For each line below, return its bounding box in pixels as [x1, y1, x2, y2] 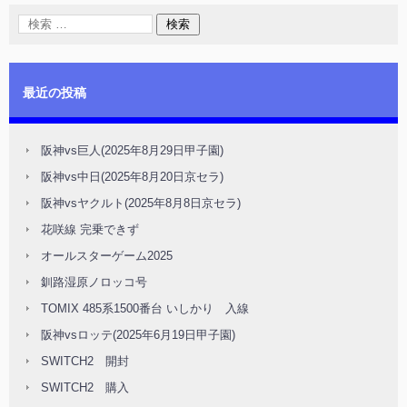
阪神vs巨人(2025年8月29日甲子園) [41, 144, 223, 157]
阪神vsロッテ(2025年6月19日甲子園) [41, 328, 235, 342]
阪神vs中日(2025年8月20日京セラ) [41, 170, 223, 184]
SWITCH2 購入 [41, 381, 129, 394]
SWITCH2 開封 [41, 354, 129, 368]
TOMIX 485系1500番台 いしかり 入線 [41, 302, 249, 315]
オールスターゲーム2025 [41, 249, 173, 263]
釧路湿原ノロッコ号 [41, 275, 147, 289]
